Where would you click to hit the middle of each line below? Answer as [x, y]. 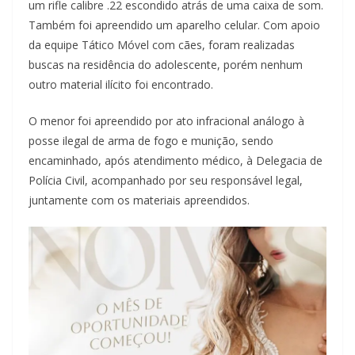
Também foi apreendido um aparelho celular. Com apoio [174, 25]
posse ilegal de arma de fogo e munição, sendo [151, 140]
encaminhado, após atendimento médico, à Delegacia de [176, 160]
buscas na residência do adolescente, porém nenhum [166, 64]
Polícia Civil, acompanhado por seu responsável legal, [166, 180]
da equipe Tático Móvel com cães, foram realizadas [162, 44]
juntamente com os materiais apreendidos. [139, 200]
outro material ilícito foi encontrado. [121, 84]
